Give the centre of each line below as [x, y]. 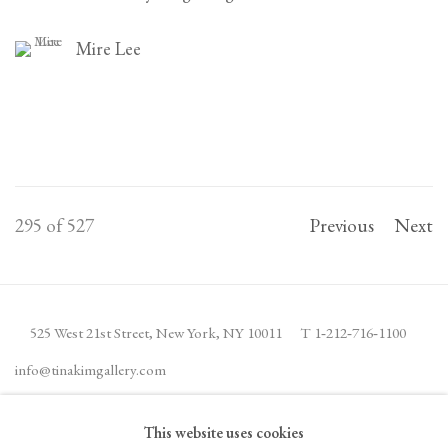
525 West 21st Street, [93, 333]
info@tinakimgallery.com [90, 370]
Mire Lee [108, 49]
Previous [342, 226]
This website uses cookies [224, 432]
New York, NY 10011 [219, 333]
